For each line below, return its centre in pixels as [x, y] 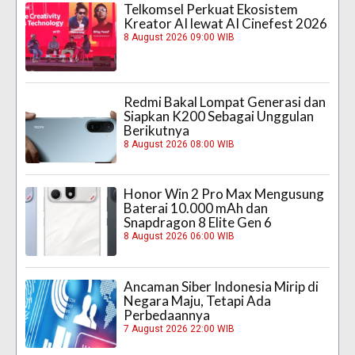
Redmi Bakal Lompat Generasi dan [225, 101]
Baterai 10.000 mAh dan [196, 208]
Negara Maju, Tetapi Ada [198, 300]
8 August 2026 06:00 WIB [179, 237]
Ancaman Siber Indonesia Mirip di [221, 286]
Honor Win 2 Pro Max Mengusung [224, 194]
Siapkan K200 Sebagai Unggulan [219, 116]
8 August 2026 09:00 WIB [179, 38]
